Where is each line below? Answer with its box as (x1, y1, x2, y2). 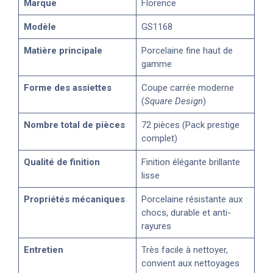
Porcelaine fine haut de (141, 44, 233, 56)
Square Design (144, 95, 203, 107)
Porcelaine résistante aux (141, 193, 243, 205)
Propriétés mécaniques (24, 193, 125, 205)
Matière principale (24, 44, 102, 56)
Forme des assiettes (24, 82, 112, 93)
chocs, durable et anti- (141, 207, 231, 218)
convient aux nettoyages (141, 257, 239, 269)
